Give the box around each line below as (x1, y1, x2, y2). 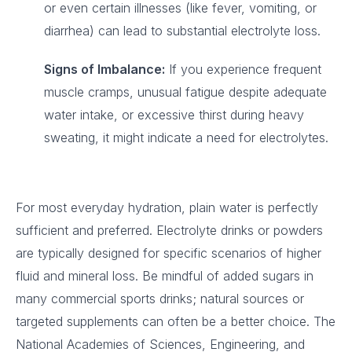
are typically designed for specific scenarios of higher (16, 245, 321, 261)
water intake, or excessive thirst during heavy (44, 107, 304, 123)
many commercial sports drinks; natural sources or (16, 291, 304, 306)
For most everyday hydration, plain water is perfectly (16, 200, 318, 215)
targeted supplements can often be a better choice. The (16, 313, 335, 329)
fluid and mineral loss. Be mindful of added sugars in (16, 268, 313, 284)
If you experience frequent (165, 61, 321, 77)
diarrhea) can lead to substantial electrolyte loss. (44, 23, 321, 38)
